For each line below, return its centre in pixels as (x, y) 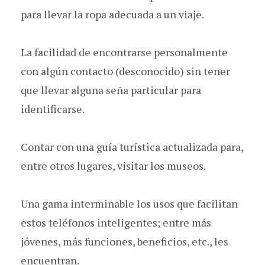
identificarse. (53, 109)
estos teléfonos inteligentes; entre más (116, 222)
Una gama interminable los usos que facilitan (129, 203)
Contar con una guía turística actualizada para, (132, 146)
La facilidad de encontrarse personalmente (124, 52)
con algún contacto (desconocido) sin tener (125, 71)
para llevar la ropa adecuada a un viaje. (112, 14)
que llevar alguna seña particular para (111, 90)
